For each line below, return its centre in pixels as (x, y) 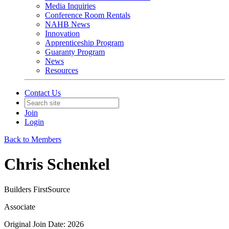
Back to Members (33, 139)
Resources (62, 70)
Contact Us (43, 93)
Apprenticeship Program (84, 43)
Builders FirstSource (37, 189)
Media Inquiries (70, 6)
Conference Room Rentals (88, 15)
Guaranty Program (75, 52)
